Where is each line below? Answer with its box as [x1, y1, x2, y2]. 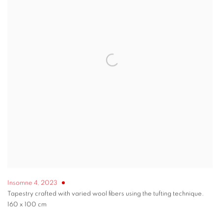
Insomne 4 [7, 180, 37, 187]
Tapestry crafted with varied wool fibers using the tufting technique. [7, 191, 204, 197]
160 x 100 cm [7, 201, 47, 208]
